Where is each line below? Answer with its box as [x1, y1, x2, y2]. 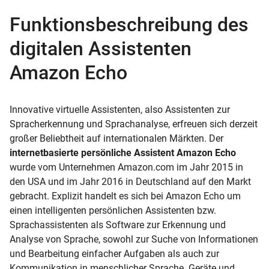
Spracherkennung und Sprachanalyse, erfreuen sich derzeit [10, 118, 258, 130]
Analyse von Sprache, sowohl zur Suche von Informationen [10, 233, 258, 245]
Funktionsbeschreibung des [10, 13, 249, 36]
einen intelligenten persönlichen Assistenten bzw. [10, 204, 216, 216]
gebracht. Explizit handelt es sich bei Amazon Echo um [10, 190, 241, 202]
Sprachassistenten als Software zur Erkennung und [10, 219, 226, 231]
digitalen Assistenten [10, 37, 192, 60]
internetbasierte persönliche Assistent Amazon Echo [10, 147, 236, 159]
